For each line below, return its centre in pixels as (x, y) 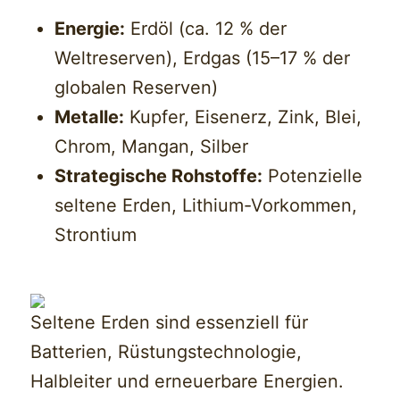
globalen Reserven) (137, 88)
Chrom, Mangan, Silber (152, 147)
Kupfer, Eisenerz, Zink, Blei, (243, 117)
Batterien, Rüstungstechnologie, (167, 352)
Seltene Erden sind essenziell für (170, 323)
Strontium (96, 235)
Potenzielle (313, 176)
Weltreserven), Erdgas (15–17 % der (203, 58)
